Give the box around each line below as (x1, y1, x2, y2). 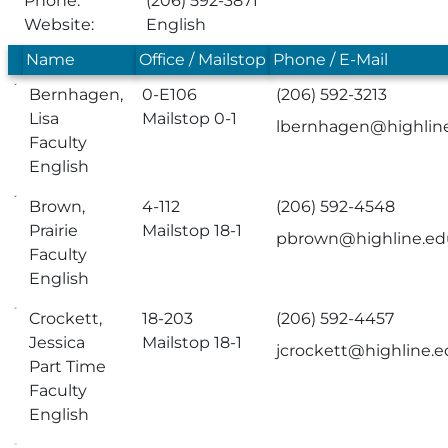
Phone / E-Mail (273, 50, 389, 69)
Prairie (29, 221, 79, 240)
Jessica (29, 333, 86, 352)
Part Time (29, 357, 107, 376)
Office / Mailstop (139, 50, 267, 69)
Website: (24, 15, 94, 34)
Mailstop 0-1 (142, 109, 238, 128)
